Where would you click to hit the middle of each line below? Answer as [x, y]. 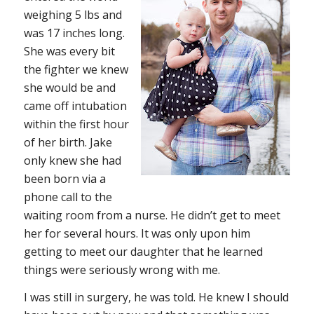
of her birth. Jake [68, 142]
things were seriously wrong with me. [122, 269]
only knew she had [72, 160]
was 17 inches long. [74, 33]
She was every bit [69, 51]
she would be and [69, 87]
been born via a [64, 178]
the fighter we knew [76, 69]
